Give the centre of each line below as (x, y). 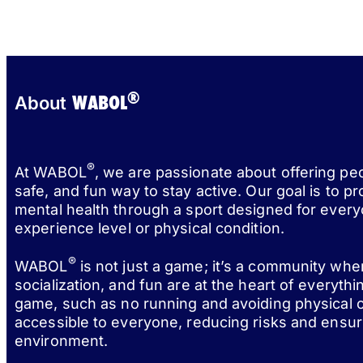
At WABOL (51, 173)
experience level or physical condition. (149, 228)
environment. (62, 341)
